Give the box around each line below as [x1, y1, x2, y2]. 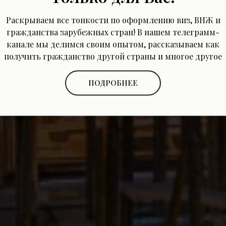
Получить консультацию [63, 50, 163, 62]
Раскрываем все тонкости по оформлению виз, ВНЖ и [6, 14, 220, 25]
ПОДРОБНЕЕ [88, 77, 138, 88]
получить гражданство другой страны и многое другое [4, 50, 222, 62]
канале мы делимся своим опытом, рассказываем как [7, 38, 219, 49]
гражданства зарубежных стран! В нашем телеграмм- [7, 26, 219, 37]
